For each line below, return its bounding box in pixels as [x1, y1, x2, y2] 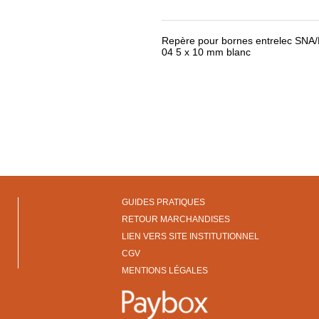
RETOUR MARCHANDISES [121, 214, 230, 224]
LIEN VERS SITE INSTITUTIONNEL [121, 231, 259, 241]
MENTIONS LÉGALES [121, 266, 208, 276]
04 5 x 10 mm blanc [161, 46, 251, 58]
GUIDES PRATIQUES [121, 197, 205, 207]
